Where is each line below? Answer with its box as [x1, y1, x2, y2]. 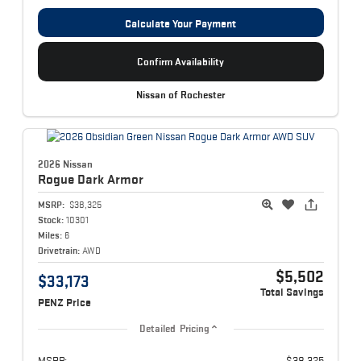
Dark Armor [77, 171, 143, 186]
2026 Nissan [37, 157, 93, 170]
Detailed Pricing [139, 322, 210, 334]
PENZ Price [37, 296, 91, 309]
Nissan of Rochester [136, 89, 225, 101]
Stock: [37, 214, 64, 225]
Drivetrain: [37, 244, 80, 255]
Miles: [37, 229, 62, 240]
